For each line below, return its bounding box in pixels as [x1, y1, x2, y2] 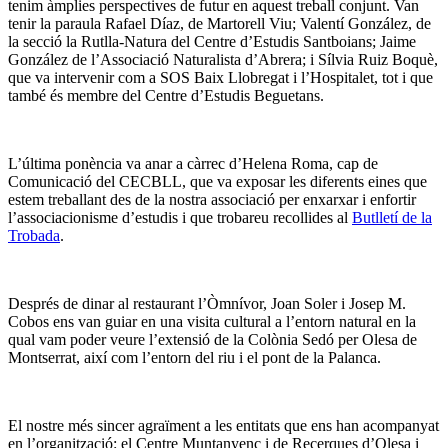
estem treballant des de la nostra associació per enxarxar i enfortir [8, 190, 416, 208]
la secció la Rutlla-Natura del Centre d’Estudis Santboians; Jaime [8, 32, 416, 50]
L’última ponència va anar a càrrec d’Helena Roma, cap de [8, 154, 378, 172]
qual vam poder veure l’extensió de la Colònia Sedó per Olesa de [8, 330, 417, 348]
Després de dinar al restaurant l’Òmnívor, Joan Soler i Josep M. [8, 294, 406, 312]
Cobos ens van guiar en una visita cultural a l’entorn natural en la [8, 312, 416, 330]
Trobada [8, 226, 60, 244]
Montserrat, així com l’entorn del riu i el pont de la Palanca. [8, 348, 381, 366]
